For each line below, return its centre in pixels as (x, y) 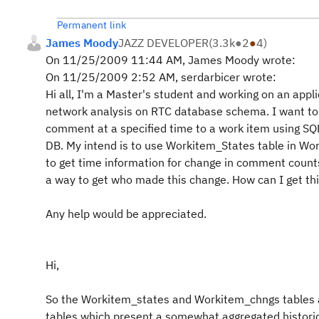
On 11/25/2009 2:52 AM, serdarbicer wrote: (161, 77)
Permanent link (92, 25)
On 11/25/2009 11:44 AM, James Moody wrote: (171, 60)
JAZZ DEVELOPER (163, 43)
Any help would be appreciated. (126, 214)
